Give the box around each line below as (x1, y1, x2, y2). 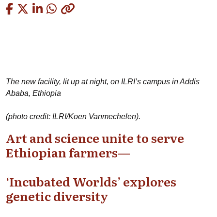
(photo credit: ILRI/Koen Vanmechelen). (6, 112, 140, 121)
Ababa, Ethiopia (6, 89, 61, 97)
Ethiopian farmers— (6, 143, 130, 161)
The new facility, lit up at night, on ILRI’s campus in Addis (6, 77, 200, 86)
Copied (75, 2, 110, 15)
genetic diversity (6, 186, 108, 205)
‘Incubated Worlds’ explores (6, 172, 176, 190)
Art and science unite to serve (6, 128, 184, 147)
